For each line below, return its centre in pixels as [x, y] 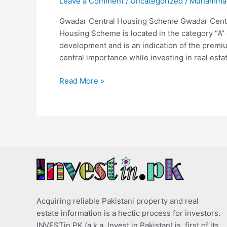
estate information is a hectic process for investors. [128, 213]
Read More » [82, 81]
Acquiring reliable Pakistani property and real [118, 201]
